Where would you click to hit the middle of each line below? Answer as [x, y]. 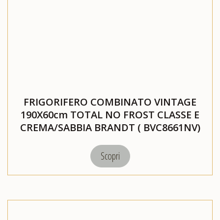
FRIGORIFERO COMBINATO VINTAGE [110, 102]
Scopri [110, 156]
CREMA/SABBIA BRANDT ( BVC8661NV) [110, 128]
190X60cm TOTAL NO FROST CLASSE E [110, 115]
